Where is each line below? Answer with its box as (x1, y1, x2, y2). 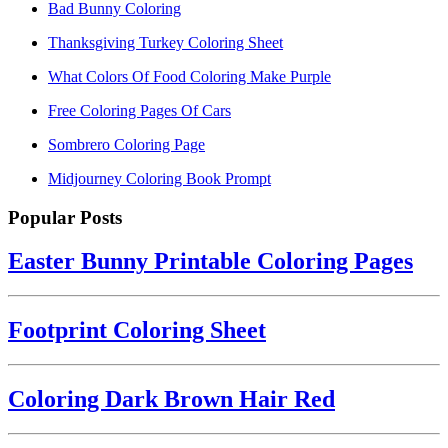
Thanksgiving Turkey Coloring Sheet (48, 33, 283, 51)
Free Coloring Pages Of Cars (48, 101, 231, 119)
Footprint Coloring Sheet (8, 317, 266, 344)
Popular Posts (8, 206, 122, 228)
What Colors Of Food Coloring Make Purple (48, 67, 331, 85)
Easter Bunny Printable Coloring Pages (8, 248, 413, 275)
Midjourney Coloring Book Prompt (48, 169, 271, 187)
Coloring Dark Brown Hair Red (8, 386, 335, 413)
